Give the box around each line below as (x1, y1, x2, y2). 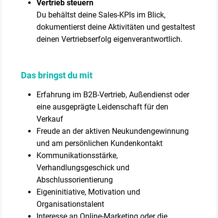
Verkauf (36, 114, 64, 124)
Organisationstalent (36, 199, 105, 209)
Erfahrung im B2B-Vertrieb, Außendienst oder (36, 90, 190, 99)
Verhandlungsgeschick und (36, 163, 130, 172)
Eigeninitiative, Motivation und (36, 187, 141, 197)
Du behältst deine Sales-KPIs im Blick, (36, 10, 166, 19)
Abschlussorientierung (36, 175, 113, 184)
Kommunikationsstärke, (36, 150, 118, 160)
